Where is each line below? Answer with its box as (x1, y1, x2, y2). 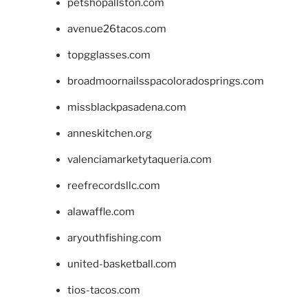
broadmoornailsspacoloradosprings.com (67, 75, 264, 88)
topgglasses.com (67, 49, 151, 62)
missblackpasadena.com (67, 101, 186, 114)
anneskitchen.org (67, 127, 152, 140)
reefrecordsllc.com (67, 179, 160, 192)
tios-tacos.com (67, 284, 140, 297)
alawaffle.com (67, 206, 135, 219)
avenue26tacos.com (67, 23, 166, 36)
